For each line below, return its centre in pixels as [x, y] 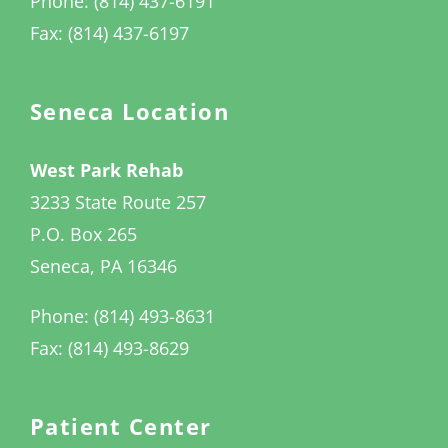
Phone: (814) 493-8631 [122, 316]
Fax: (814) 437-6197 [109, 33]
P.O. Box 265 [83, 234]
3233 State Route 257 [117, 202]
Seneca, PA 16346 [103, 266]
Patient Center [120, 426]
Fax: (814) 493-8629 [109, 348]
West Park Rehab [106, 170]
